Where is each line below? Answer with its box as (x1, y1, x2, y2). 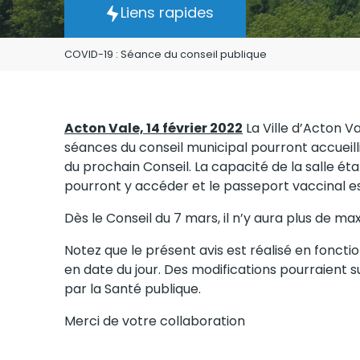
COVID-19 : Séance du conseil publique (64, 47, 267, 61)
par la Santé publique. (64, 280, 201, 298)
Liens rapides (121, 2, 214, 22)
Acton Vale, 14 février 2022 (64, 119, 243, 137)
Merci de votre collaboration (64, 312, 245, 330)
